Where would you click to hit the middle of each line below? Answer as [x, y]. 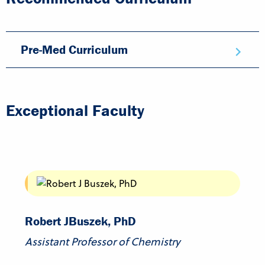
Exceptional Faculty [75, 110]
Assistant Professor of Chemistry [103, 242]
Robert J [47, 221]
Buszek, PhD [102, 221]
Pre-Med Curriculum [74, 50]
